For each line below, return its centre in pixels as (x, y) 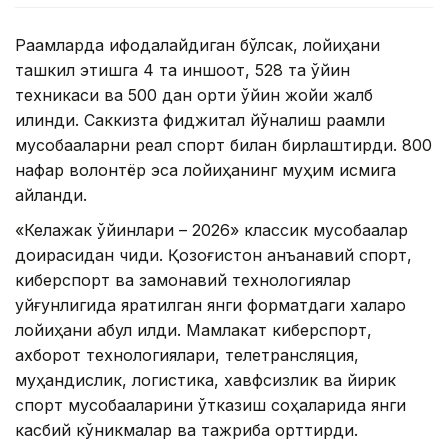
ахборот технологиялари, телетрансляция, (187, 355)
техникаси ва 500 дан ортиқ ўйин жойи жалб (194, 95)
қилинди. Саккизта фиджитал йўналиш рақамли (200, 120)
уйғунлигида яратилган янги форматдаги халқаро (210, 305)
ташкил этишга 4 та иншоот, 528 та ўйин (182, 70)
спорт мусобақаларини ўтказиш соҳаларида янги (210, 405)
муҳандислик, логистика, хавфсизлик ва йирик (205, 380)
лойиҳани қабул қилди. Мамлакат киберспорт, (193, 330)
